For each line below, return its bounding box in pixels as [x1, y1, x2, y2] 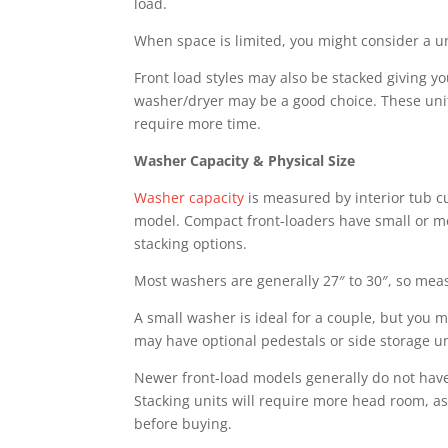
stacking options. [134, 234, 248, 253]
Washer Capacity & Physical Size [134, 151, 356, 170]
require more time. [134, 114, 262, 133]
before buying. [134, 414, 233, 433]
